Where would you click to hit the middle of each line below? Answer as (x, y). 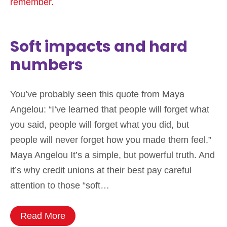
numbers (47, 65)
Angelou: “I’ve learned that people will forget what (110, 110)
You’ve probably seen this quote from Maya (97, 94)
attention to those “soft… (60, 186)
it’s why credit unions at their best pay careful (101, 171)
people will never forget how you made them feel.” (111, 140)
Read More (43, 216)
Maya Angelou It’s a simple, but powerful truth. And (112, 155)
